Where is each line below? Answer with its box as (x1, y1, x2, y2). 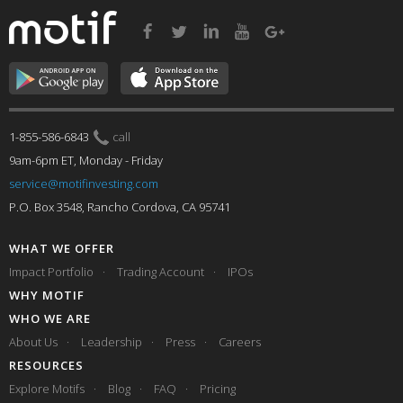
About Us (9, 334, 58, 350)
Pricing (200, 381, 236, 397)
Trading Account (117, 264, 204, 280)
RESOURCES (9, 357, 84, 373)
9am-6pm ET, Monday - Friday (9, 152, 163, 168)
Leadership (81, 334, 142, 350)
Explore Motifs (9, 381, 85, 397)
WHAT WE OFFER (9, 240, 114, 256)
